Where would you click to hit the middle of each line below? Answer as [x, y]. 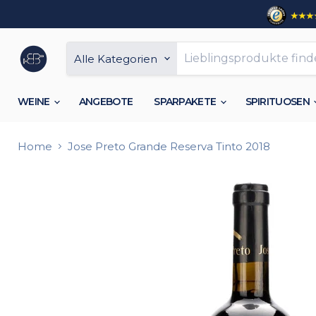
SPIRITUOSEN [279, 102]
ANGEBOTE [106, 102]
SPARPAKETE [186, 102]
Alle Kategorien [116, 59]
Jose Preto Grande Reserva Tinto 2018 [169, 147]
